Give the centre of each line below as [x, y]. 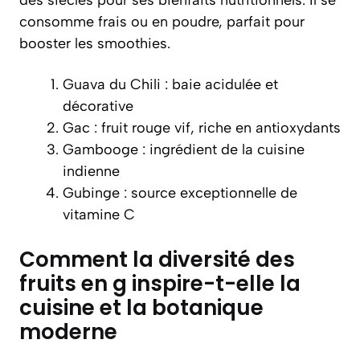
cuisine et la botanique [141, 308]
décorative [98, 106]
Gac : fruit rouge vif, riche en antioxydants [202, 128]
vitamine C [99, 215]
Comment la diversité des [157, 260]
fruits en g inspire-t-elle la [160, 284]
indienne [91, 171]
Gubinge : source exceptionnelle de [180, 193]
